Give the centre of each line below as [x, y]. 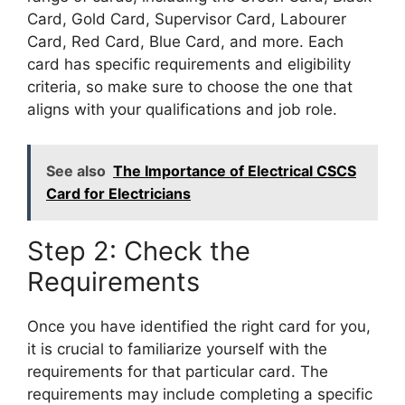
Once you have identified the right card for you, [199, 326]
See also [76, 170]
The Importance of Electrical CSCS [235, 170]
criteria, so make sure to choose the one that [190, 87]
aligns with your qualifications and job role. [182, 110]
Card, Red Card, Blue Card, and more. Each [185, 42]
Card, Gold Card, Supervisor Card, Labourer [187, 19]
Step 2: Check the [139, 250]
